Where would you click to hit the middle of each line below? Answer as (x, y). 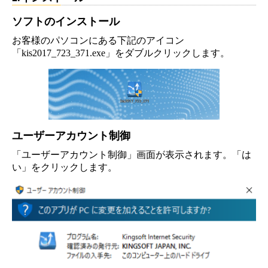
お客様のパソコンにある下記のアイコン (98, 40)
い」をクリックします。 (65, 167)
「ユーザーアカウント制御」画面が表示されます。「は (132, 154)
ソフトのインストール (66, 21)
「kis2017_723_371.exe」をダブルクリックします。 (121, 53)
